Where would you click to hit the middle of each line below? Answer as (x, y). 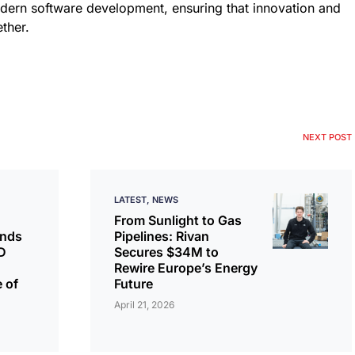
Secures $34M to (166, 252)
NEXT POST (327, 137)
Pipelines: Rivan (162, 236)
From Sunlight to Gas (178, 220)
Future (134, 284)
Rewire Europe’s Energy (186, 268)
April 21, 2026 (144, 305)
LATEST (130, 200)
